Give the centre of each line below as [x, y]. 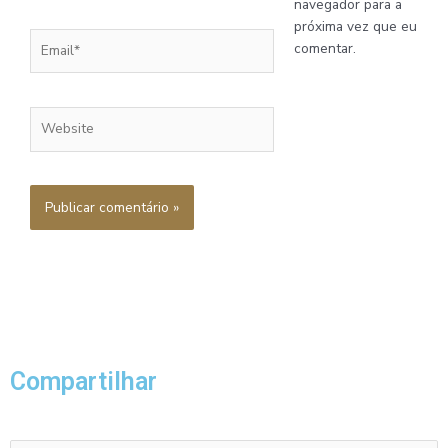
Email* [48, 38]
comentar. [324, 49]
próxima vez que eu [355, 27]
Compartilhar [83, 382]
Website [55, 117]
